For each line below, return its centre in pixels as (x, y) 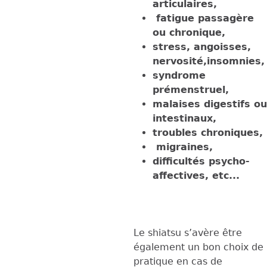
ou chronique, (189, 32)
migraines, (183, 147)
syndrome (179, 75)
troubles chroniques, (208, 132)
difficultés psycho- (201, 161)
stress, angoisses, (202, 46)
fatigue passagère (203, 18)
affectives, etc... (196, 175)
